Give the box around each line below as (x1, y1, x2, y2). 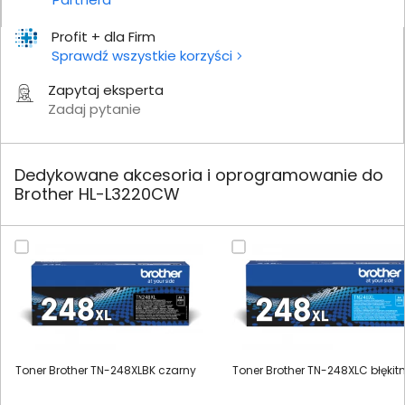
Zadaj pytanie (48, 99, 141, 118)
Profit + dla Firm (52, 26, 155, 46)
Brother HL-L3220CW (14, 182, 180, 205)
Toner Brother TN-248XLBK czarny (15, 362, 196, 378)
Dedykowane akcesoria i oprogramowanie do (14, 163, 383, 186)
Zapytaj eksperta (48, 80, 164, 99)
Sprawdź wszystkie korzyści (52, 45, 232, 65)
